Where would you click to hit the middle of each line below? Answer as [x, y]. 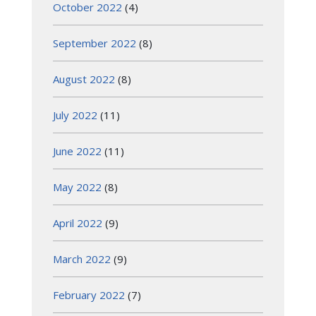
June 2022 [77, 151]
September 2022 [95, 43]
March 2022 [82, 259]
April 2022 [78, 223]
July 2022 [75, 115]
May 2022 [77, 187]
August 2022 [84, 79]
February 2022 [89, 294]
